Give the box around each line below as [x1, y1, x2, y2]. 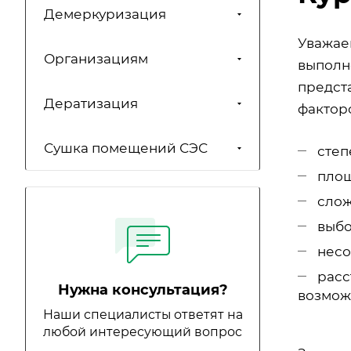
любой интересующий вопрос [43, 324, 242, 340]
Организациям [44, 51, 148, 67]
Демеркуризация [44, 6, 166, 23]
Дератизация [44, 96, 138, 112]
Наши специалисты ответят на [42, 307, 243, 323]
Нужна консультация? [57, 281, 228, 299]
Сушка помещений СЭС [44, 140, 208, 157]
